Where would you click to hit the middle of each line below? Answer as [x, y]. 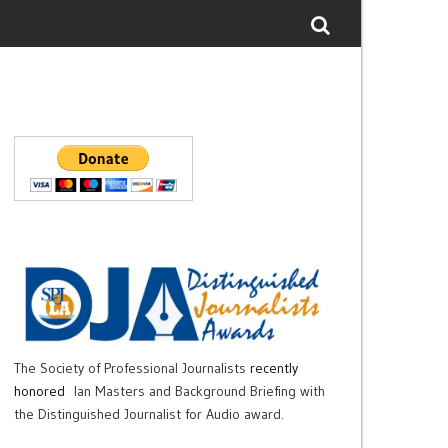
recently [273, 368]
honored [39, 391]
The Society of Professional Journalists [129, 368]
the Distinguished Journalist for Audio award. [148, 414]
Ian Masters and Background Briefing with [199, 391]
